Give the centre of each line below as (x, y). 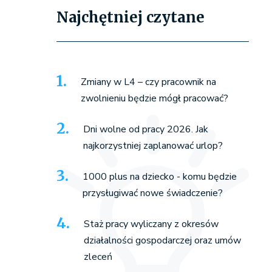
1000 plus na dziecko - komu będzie (159, 177)
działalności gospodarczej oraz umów (162, 241)
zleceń (98, 257)
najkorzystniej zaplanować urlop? (153, 146)
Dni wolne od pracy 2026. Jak (145, 130)
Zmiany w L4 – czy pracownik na (148, 82)
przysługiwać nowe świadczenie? (152, 193)
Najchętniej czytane (130, 18)
